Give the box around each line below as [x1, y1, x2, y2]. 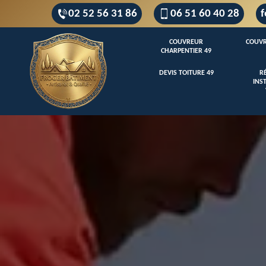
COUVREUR [169, 39, 203, 46]
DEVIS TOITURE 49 [159, 69, 214, 77]
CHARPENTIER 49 [161, 47, 211, 55]
